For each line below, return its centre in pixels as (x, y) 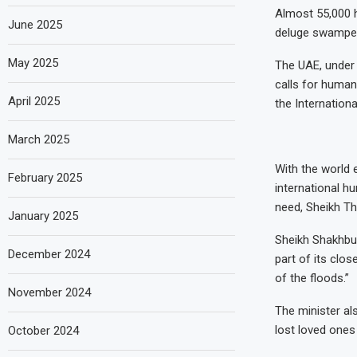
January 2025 (43, 216)
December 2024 (49, 254)
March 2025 (39, 139)
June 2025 (35, 24)
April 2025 (34, 101)
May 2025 (33, 63)
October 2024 (43, 330)
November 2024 (49, 292)
